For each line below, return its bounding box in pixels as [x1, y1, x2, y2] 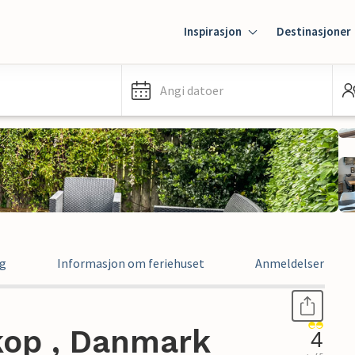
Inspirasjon [184, 24, 242, 39]
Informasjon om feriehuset [57, 255, 204, 271]
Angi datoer [160, 82, 223, 98]
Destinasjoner [277, 24, 351, 39]
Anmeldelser [255, 255, 324, 271]
